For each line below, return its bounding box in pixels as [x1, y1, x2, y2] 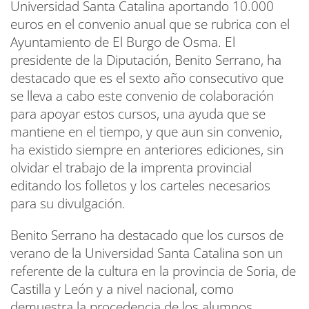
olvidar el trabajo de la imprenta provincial [10, 158, 252, 177]
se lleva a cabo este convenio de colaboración [10, 86, 274, 105]
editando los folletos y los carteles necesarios [10, 176, 270, 195]
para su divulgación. [10, 194, 126, 212]
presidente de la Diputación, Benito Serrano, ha [10, 50, 281, 69]
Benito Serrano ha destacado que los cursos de [10, 226, 283, 244]
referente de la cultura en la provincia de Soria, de [10, 261, 296, 280]
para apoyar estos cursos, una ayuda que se [10, 104, 266, 123]
